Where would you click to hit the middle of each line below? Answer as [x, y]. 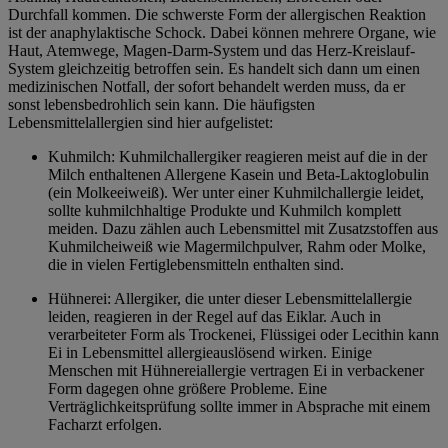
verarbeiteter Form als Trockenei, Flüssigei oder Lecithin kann [243, 335]
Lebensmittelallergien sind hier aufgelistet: [140, 123]
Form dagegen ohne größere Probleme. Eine [187, 389]
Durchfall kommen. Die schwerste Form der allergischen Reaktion [217, 15]
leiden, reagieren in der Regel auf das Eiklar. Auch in [214, 317]
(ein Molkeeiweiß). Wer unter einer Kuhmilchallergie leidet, [236, 193]
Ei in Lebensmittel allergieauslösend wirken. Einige [210, 353]
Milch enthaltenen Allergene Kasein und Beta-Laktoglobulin [238, 175]
